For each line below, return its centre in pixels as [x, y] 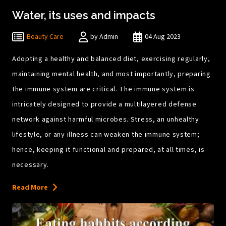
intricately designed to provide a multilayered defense [104, 105]
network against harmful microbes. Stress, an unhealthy [106, 120]
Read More [30, 188]
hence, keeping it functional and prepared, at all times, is [108, 150]
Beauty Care [45, 37]
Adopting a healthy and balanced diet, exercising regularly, [111, 59]
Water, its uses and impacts [84, 15]
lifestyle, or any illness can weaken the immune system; [106, 135]
